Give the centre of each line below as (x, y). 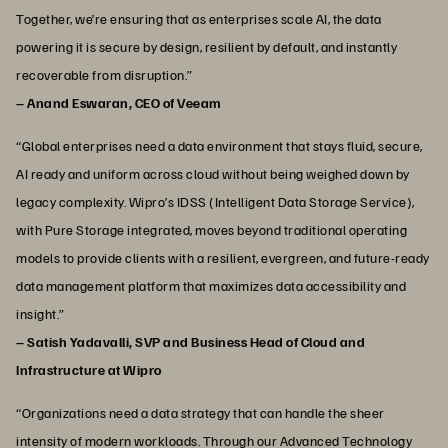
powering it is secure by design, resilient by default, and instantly (206, 47)
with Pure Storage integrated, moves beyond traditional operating (211, 230)
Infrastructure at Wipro (89, 370)
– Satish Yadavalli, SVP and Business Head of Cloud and (190, 342)
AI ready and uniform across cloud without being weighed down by (213, 174)
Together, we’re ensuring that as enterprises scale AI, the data (199, 19)
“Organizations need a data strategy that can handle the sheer (200, 413)
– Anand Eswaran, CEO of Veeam (119, 103)
